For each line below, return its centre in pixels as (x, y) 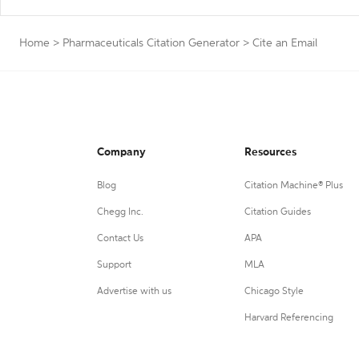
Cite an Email (285, 43)
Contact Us (120, 239)
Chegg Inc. (120, 212)
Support (114, 265)
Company (121, 152)
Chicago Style (274, 292)
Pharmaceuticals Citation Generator (151, 43)
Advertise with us (134, 292)
